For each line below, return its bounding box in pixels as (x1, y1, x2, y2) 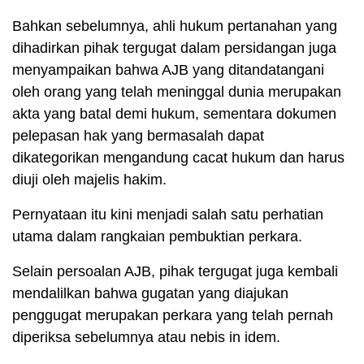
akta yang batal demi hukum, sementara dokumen (12, 106, 336, 123)
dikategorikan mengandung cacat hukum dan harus (12, 149, 344, 167)
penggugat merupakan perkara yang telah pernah (12, 307, 333, 324)
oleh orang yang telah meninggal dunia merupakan (12, 84, 341, 101)
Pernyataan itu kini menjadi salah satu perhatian (12, 206, 323, 223)
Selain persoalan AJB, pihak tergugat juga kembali (12, 263, 338, 280)
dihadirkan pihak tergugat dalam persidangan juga (12, 40, 336, 57)
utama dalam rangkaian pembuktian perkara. (12, 228, 302, 245)
